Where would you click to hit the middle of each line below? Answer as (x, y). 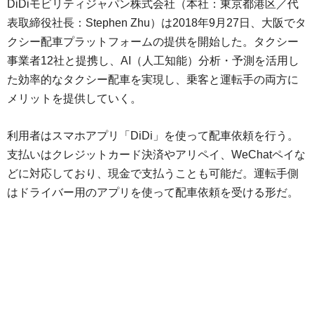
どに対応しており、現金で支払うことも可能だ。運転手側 (153, 174)
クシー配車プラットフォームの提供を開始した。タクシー (153, 42)
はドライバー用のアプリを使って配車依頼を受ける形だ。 (153, 193)
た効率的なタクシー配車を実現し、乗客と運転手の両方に (153, 80)
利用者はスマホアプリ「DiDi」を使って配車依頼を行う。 (153, 136)
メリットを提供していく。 (74, 99)
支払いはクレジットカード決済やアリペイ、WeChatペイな (156, 155)
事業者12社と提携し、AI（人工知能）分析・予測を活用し (153, 61)
